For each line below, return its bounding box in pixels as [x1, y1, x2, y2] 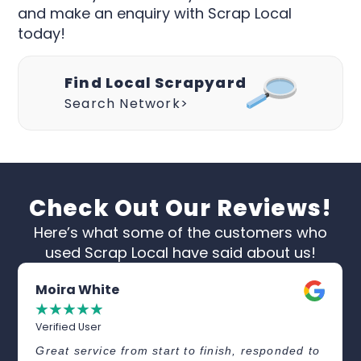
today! [18, 23, 66, 44]
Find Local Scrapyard [64, 72, 247, 93]
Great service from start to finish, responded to [35, 344, 320, 358]
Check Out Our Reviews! [28, 193, 333, 225]
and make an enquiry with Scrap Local [18, 3, 293, 24]
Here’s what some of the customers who [34, 222, 327, 243]
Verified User [35, 320, 102, 334]
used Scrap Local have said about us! [45, 243, 316, 263]
